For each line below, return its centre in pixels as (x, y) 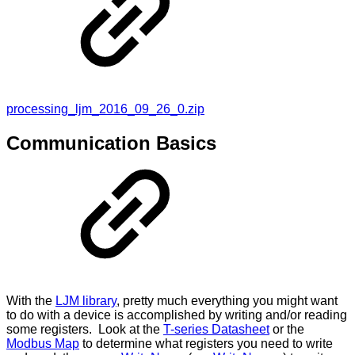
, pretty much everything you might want (227, 300)
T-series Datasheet (216, 329)
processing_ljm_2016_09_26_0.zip (105, 109)
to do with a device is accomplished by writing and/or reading (177, 315)
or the (287, 329)
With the (31, 300)
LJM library (86, 300)
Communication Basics (111, 143)
